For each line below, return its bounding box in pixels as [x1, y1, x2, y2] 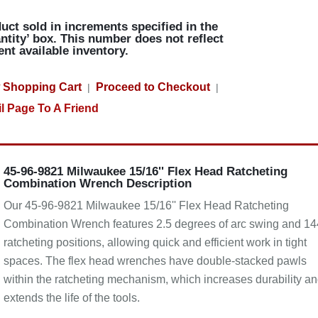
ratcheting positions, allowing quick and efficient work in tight [3, 236, 307, 248]
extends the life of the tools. [3, 292, 140, 304]
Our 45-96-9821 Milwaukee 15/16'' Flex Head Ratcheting [3, 199, 289, 212]
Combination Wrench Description [3, 177, 192, 190]
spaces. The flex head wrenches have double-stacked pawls [3, 255, 307, 267]
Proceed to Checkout [95, 81, 210, 93]
